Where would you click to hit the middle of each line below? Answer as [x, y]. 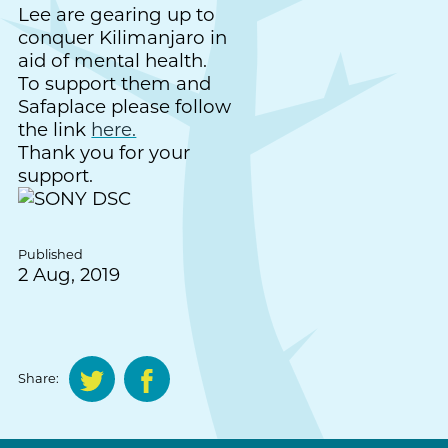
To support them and [115, 84]
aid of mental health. [113, 61]
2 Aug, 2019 [69, 275]
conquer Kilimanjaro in [123, 38]
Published [51, 255]
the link [55, 130]
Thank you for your [104, 153]
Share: [39, 378]
